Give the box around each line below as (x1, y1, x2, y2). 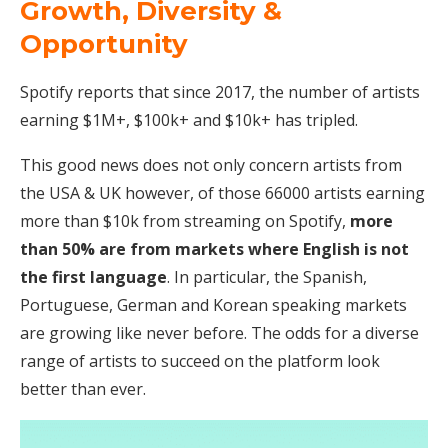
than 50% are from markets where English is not (20, 237, 409, 260)
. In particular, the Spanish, (167, 265, 367, 288)
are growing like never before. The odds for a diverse (20, 321, 419, 344)
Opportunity (20, 27, 188, 60)
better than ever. (20, 377, 146, 400)
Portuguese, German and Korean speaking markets (20, 293, 407, 316)
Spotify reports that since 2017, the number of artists (20, 80, 420, 103)
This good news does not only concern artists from (20, 153, 402, 176)
